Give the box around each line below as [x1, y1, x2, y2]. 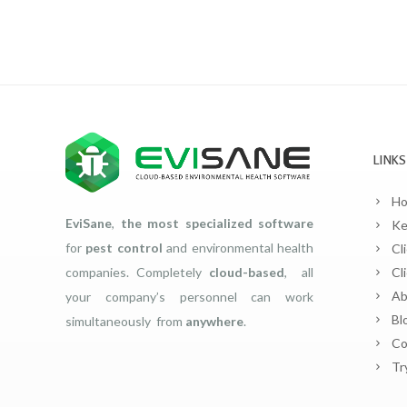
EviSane [65, 214, 112, 231]
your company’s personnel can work [65, 288, 313, 304]
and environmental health [162, 239, 314, 255]
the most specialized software [120, 214, 313, 231]
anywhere [185, 313, 243, 329]
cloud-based [209, 263, 284, 280]
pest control [85, 239, 163, 255]
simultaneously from [65, 313, 185, 329]
